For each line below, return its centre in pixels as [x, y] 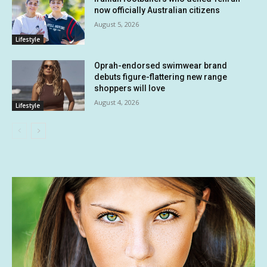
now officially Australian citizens [157, 10]
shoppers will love [130, 88]
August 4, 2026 [117, 102]
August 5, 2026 [117, 24]
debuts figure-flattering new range [161, 77]
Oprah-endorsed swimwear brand [161, 65]
